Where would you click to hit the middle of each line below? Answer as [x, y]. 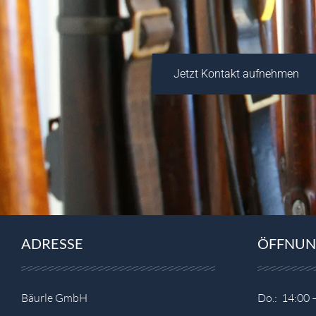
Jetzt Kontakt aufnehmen [236, 74]
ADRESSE [52, 244]
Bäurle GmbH [54, 298]
